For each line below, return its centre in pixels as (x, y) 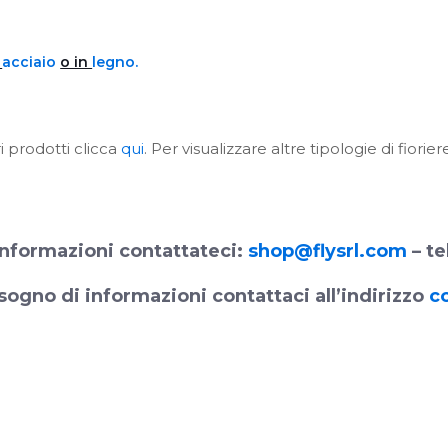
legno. (115, 62)
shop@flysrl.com (327, 251)
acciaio (31, 62)
